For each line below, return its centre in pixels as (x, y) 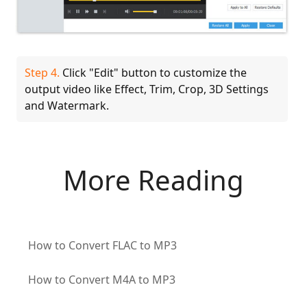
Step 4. (42, 72)
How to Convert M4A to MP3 (101, 279)
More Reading (153, 180)
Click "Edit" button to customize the (153, 72)
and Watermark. (66, 105)
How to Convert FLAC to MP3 (102, 245)
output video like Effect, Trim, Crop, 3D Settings (146, 89)
